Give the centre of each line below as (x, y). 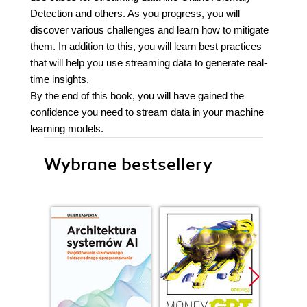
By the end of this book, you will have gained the (137, 96)
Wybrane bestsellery (128, 164)
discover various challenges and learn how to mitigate (149, 30)
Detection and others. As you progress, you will (135, 13)
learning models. (67, 128)
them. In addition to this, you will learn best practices (146, 46)
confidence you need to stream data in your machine (147, 112)
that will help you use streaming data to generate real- (149, 63)
